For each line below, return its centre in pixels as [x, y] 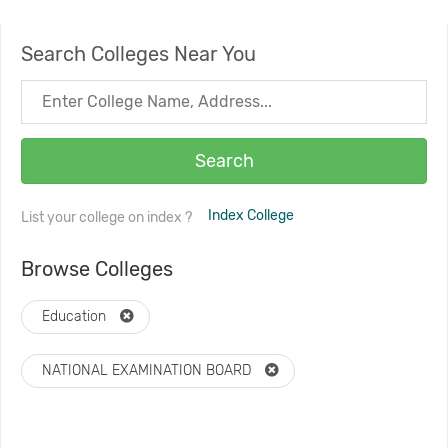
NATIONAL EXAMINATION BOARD [148, 370]
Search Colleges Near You [138, 54]
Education [76, 316]
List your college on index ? [108, 218]
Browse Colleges [97, 269]
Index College [251, 215]
